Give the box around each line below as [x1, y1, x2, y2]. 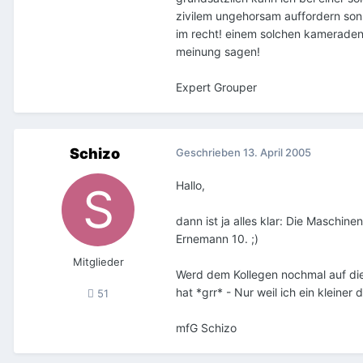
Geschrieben [176, 145, 243, 159]
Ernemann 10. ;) [176, 231, 258, 246]
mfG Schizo [176, 320, 237, 335]
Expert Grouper [176, 79, 257, 94]
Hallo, [176, 177, 205, 192]
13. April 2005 [243, 145, 311, 159]
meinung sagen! [176, 44, 260, 58]
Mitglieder [72, 254, 124, 268]
